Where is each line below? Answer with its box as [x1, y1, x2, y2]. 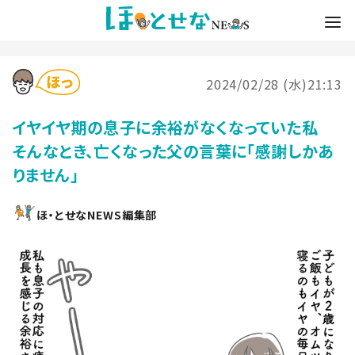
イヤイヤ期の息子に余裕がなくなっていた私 [13, 115, 334, 139]
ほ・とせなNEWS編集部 [36, 206, 158, 223]
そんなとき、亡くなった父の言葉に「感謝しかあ [13, 139, 334, 162]
